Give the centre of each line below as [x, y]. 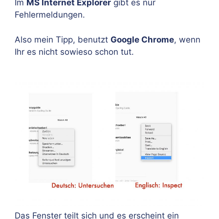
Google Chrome [142, 39]
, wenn [187, 39]
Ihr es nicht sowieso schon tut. [74, 52]
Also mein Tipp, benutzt [63, 39]
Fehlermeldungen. [50, 15]
